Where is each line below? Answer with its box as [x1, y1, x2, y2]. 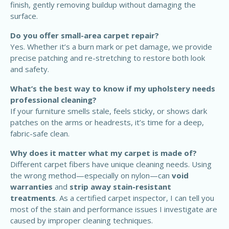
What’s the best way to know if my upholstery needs [10, 83, 215, 94]
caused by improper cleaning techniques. [10, 215, 155, 226]
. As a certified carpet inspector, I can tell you [56, 193, 214, 203]
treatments [10, 193, 56, 203]
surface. [10, 11, 40, 21]
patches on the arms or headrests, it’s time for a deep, [10, 117, 204, 128]
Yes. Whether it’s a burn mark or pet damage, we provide [10, 41, 212, 52]
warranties [10, 181, 53, 192]
